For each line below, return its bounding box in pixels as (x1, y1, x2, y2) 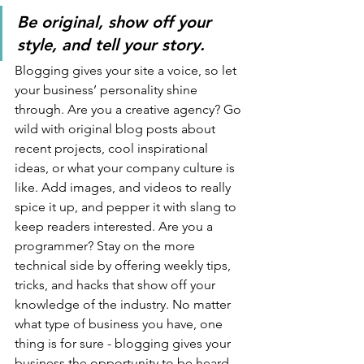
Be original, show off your (17, 12, 216, 32)
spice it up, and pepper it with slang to (15, 199, 240, 215)
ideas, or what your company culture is (15, 160, 238, 176)
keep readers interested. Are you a (15, 219, 216, 235)
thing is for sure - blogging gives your (15, 336, 234, 352)
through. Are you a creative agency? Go (15, 102, 245, 118)
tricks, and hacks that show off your (15, 277, 219, 293)
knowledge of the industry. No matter (15, 297, 234, 313)
